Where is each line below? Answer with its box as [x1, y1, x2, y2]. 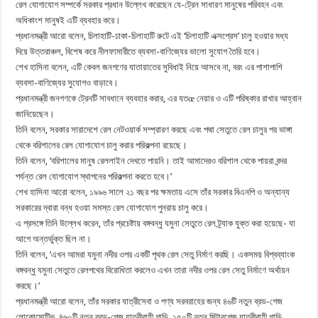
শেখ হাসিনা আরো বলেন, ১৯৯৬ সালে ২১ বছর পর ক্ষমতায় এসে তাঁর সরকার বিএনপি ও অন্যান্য [16, 186, 290, 197]
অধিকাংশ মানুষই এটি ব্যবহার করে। [16, 14, 121, 26]
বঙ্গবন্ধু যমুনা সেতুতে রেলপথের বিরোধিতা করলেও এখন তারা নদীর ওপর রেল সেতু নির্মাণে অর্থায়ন [16, 264, 290, 275]
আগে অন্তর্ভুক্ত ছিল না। [16, 233, 92, 244]
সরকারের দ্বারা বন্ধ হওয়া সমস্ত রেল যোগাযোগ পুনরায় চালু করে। [16, 202, 209, 213]
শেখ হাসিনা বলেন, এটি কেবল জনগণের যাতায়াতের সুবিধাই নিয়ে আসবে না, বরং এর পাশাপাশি [16, 61, 283, 72]
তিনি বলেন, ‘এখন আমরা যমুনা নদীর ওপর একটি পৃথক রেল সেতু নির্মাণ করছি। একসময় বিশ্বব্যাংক [16, 248, 295, 260]
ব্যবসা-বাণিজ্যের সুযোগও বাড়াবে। [16, 77, 119, 88]
